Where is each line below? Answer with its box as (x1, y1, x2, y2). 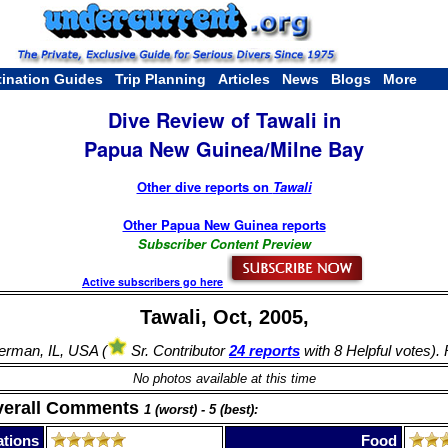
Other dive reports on (136, 176, 273, 196)
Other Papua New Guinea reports (122, 214, 326, 234)
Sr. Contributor (127, 341, 229, 359)
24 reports (229, 341, 300, 359)
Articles (218, 71, 270, 87)
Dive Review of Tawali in (107, 105, 341, 135)
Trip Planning (115, 71, 206, 87)
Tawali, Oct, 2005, (139, 305, 309, 328)
